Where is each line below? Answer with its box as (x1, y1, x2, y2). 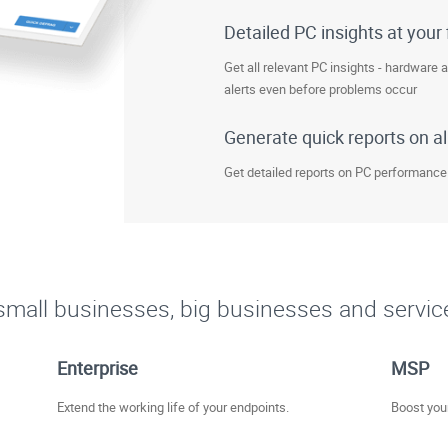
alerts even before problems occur (224, 80, 417, 98)
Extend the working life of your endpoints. (57, 398, 290, 416)
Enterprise (57, 356, 139, 380)
